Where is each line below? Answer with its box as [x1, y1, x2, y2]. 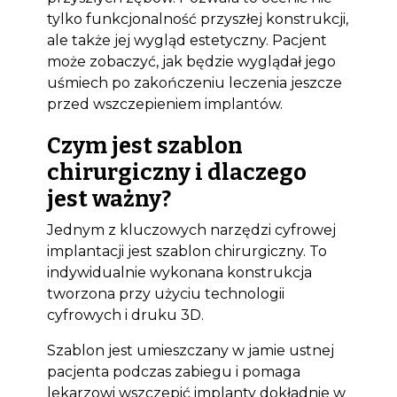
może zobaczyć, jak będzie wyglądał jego [46, 53, 336, 70]
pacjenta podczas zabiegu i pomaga [46, 363, 300, 380]
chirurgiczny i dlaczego [46, 159, 307, 186]
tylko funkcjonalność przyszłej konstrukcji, [46, 11, 348, 27]
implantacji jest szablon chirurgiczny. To [46, 243, 327, 260]
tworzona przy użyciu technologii [46, 285, 284, 302]
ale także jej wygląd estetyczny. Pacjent [46, 32, 327, 49]
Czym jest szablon [46, 132, 243, 160]
